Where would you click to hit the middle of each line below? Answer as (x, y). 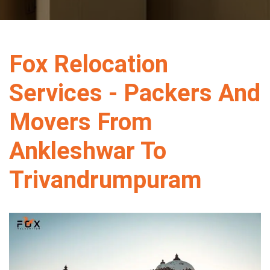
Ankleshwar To (88, 151)
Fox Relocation (89, 64)
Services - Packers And (135, 93)
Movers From (81, 122)
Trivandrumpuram (105, 180)
